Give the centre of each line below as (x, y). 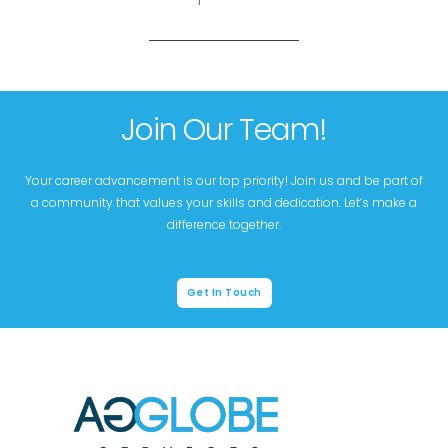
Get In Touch (224, 293)
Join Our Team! (224, 130)
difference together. (224, 225)
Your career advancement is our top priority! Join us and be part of (224, 181)
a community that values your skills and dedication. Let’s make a (224, 203)
